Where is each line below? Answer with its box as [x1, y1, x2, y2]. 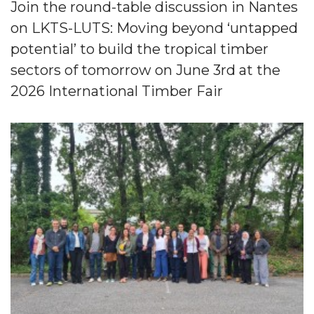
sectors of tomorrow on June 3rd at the [11, 61, 280, 78]
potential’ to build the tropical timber [11, 40, 268, 57]
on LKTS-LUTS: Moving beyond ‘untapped [11, 19, 298, 36]
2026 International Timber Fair [11, 82, 223, 100]
